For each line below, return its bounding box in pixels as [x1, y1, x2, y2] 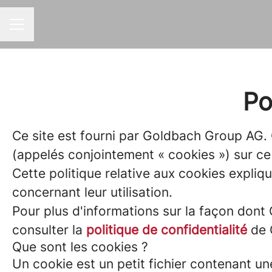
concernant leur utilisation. [12, 185, 172, 200]
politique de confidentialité [86, 222, 247, 237]
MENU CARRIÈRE [9, 24, 83, 35]
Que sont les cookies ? [12, 239, 148, 254]
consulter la [12, 222, 86, 237]
